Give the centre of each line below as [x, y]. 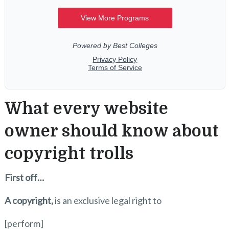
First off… [24, 177]
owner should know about [111, 131]
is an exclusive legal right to [107, 200]
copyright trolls [69, 153]
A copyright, [29, 200]
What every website [86, 108]
